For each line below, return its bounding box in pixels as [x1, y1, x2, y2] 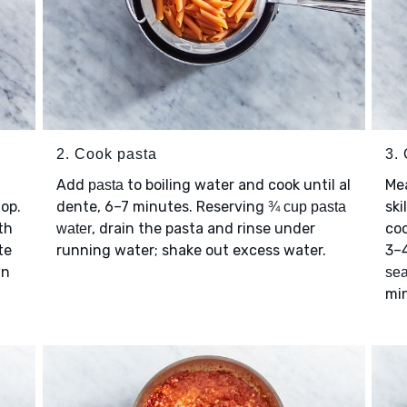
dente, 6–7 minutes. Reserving [55, 198, 268, 216]
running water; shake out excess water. [55, 242, 326, 260]
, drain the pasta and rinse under [91, 220, 315, 238]
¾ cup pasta [267, 199, 346, 215]
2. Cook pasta [55, 146, 157, 163]
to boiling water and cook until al [123, 176, 351, 194]
